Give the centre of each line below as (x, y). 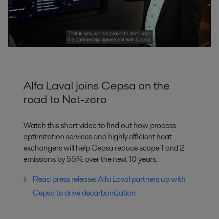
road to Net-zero (65, 99)
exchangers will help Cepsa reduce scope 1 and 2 (104, 148)
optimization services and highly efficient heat (98, 137)
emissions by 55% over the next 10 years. (90, 159)
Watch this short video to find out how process (100, 126)
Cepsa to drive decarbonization (85, 193)
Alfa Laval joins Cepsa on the (97, 86)
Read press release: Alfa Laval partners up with (109, 179)
